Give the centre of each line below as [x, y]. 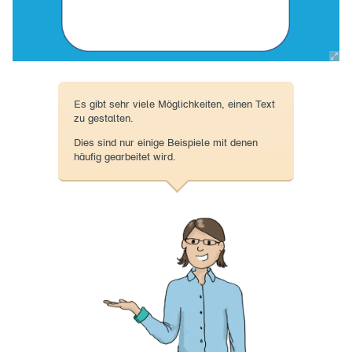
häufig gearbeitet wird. [125, 158]
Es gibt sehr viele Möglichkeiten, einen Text [174, 105]
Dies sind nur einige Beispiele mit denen [165, 143]
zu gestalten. [103, 119]
